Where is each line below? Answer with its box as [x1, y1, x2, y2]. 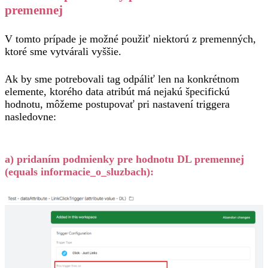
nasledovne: [5, 111, 56, 123]
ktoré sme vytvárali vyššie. [5, 45, 121, 58]
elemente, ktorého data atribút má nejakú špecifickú [5, 86, 230, 98]
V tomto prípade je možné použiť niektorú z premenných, [5, 33, 256, 45]
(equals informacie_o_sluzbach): [5, 166, 154, 178]
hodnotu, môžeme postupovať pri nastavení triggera [5, 98, 230, 111]
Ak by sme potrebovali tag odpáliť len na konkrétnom [5, 73, 239, 86]
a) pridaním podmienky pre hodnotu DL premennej [5, 153, 244, 166]
